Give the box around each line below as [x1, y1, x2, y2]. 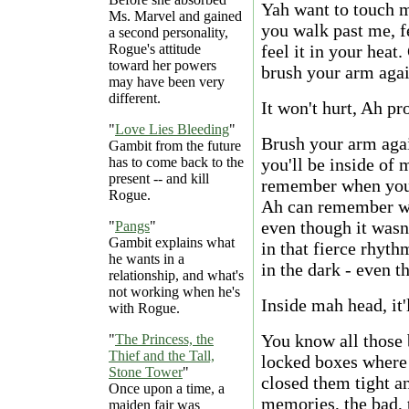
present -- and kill [109, 171, 209, 187]
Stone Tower [109, 364, 183, 381]
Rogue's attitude [109, 41, 201, 58]
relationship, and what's [109, 267, 244, 284]
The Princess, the [115, 331, 214, 348]
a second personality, [109, 25, 228, 41]
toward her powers [109, 58, 216, 74]
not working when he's [109, 284, 240, 300]
